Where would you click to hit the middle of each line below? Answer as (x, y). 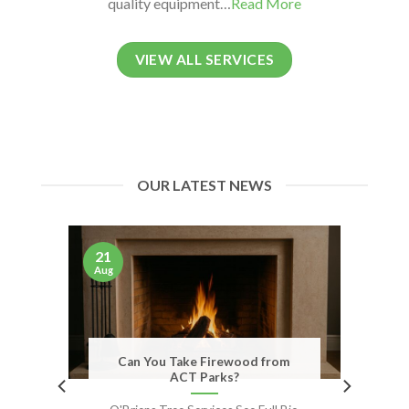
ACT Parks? (204, 377)
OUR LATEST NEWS (204, 185)
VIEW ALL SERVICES (204, 59)
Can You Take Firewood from (204, 362)
